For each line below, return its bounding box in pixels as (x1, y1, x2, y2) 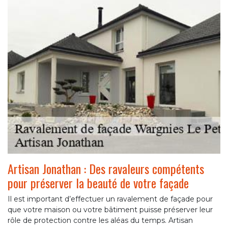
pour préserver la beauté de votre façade (8, 174, 189, 192)
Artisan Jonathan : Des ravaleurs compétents (8, 159, 204, 178)
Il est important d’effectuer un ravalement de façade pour (8, 194, 213, 204)
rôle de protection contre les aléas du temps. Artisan (8, 216, 193, 225)
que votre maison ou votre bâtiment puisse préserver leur (8, 205, 213, 215)
